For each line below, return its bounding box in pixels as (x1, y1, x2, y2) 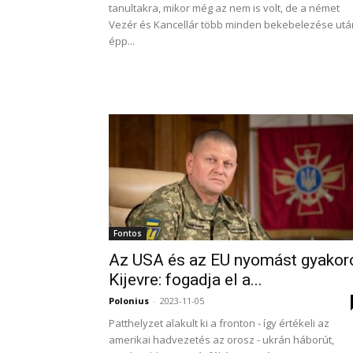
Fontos (113, 228, 142, 239)
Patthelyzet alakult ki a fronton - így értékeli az (109, 316, 329, 330)
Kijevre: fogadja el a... (109, 270, 262, 289)
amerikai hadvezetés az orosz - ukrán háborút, (109, 333, 334, 347)
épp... (109, 34, 135, 48)
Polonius (109, 295, 149, 307)
